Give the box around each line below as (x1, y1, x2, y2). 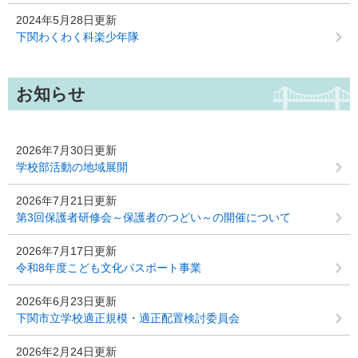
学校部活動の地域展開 (16, 161, 128, 173)
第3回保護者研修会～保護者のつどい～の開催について (16, 211, 291, 224)
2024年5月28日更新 (16, 14, 117, 26)
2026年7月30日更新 (16, 144, 117, 157)
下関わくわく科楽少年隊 (16, 30, 139, 43)
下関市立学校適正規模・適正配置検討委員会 (16, 312, 240, 324)
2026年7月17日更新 (16, 245, 117, 257)
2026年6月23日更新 (16, 295, 117, 308)
